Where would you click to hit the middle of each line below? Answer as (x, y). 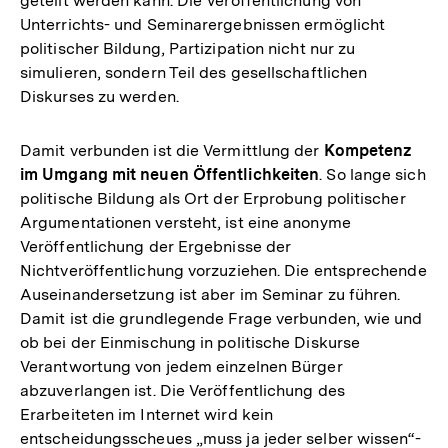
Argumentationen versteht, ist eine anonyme (185, 222)
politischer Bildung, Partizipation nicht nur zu (188, 48)
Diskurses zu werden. (99, 96)
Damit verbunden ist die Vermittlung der (172, 150)
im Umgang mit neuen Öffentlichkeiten (170, 174)
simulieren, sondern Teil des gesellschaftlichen (194, 72)
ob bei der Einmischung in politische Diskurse (190, 342)
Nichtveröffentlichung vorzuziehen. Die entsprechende (223, 270)
